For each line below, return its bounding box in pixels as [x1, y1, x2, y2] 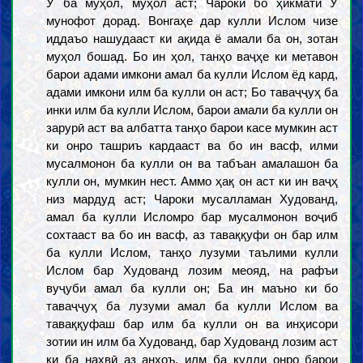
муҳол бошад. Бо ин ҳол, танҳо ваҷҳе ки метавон [46, 49, 339, 63]
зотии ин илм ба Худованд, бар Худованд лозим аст [46, 335, 339, 348]
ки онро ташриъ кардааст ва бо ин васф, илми [46, 139, 339, 152]
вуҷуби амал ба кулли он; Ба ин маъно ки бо [46, 281, 339, 295]
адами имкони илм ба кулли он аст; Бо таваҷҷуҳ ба [46, 85, 339, 99]
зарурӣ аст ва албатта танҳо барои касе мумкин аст [46, 121, 339, 135]
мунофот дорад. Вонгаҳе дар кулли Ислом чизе [46, 14, 339, 28]
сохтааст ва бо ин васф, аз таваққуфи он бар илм [46, 228, 339, 241]
